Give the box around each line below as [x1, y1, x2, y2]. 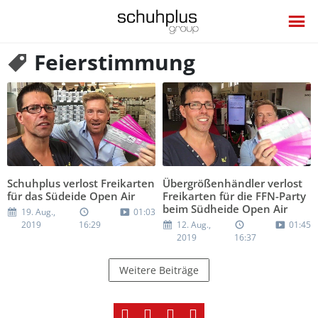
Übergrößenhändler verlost [163, 175, 302, 190]
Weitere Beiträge [119, 263, 199, 277]
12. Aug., [177, 218, 211, 231]
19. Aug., [21, 205, 55, 218]
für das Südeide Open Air [7, 188, 135, 203]
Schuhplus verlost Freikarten [7, 175, 155, 190]
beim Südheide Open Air [163, 201, 287, 216]
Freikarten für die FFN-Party [163, 188, 306, 203]
